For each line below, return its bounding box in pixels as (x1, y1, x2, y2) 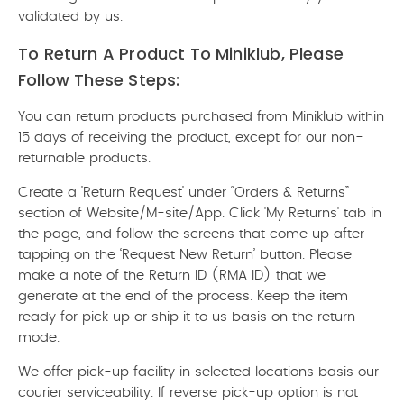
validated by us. (18, 10, 123, 23)
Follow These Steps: (18, 69, 180, 91)
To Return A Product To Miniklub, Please (18, 42, 344, 65)
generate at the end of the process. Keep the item (18, 289, 348, 303)
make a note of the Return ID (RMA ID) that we (18, 269, 326, 282)
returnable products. (18, 151, 151, 165)
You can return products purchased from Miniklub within (18, 110, 384, 124)
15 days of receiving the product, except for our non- (18, 131, 363, 144)
